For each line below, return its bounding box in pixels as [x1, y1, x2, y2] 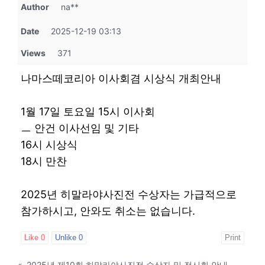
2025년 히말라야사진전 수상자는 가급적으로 [21, 188, 237, 201]
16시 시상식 [21, 138, 78, 151]
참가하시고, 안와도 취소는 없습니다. [21, 205, 196, 218]
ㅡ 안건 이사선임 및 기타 [21, 122, 140, 135]
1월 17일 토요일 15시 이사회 [21, 105, 156, 118]
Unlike [55, 233, 79, 243]
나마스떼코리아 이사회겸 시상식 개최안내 [21, 72, 222, 85]
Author [21, 2, 50, 12]
